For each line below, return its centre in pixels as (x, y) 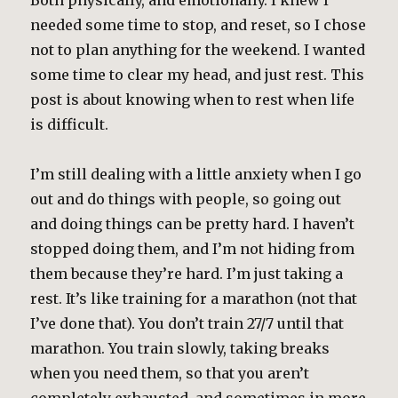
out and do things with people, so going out (186, 199)
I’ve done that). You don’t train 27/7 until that (187, 323)
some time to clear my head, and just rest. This (198, 75)
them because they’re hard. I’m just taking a (187, 274)
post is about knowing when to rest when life (193, 99)
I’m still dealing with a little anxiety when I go (196, 174)
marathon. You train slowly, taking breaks (180, 348)
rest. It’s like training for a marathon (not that (194, 298)
